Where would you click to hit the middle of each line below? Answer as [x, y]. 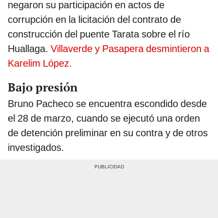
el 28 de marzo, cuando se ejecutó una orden [104, 118]
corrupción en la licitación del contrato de [94, 20]
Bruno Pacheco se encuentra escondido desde [107, 103]
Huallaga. [29, 49]
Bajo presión [43, 87]
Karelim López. [40, 64]
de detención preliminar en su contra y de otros [108, 133]
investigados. [36, 147]
